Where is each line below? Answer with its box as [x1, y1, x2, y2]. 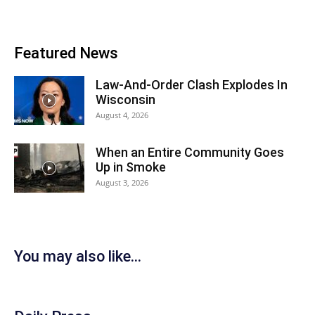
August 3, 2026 [96, 176, 148, 188]
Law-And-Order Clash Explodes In [96, 77, 288, 92]
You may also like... [14, 247, 141, 265]
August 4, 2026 [96, 109, 148, 120]
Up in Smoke [96, 159, 166, 174]
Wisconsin [96, 91, 155, 107]
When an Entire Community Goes [96, 144, 284, 160]
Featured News [14, 44, 118, 62]
